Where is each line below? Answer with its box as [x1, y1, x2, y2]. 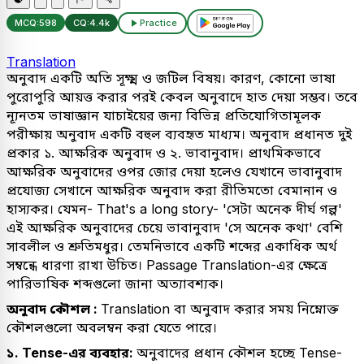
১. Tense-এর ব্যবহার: [6, 344, 136, 361]
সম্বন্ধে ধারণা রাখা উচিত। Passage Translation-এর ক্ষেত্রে [6, 256, 327, 273]
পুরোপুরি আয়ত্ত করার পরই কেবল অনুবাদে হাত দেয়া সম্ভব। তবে [6, 88, 357, 105]
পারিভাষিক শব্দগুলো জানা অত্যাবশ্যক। [6, 275, 223, 292]
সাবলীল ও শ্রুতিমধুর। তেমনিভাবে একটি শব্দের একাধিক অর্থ [6, 237, 337, 254]
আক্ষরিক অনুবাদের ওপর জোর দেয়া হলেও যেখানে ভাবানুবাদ [6, 162, 342, 180]
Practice [140, 17, 177, 29]
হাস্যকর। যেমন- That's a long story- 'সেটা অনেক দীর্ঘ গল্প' [6, 200, 342, 217]
